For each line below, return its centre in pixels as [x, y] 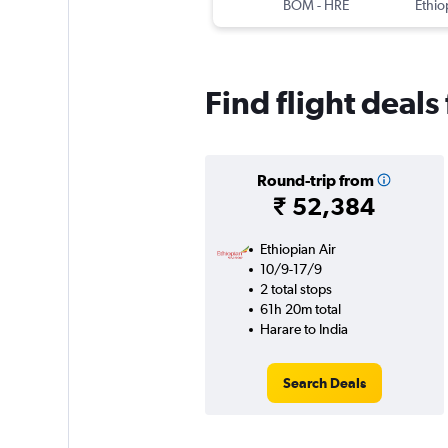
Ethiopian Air [297, 249]
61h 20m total [300, 309]
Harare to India [303, 329]
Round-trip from [315, 180]
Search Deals [324, 383]
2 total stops [295, 289]
